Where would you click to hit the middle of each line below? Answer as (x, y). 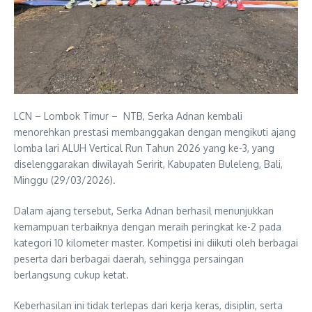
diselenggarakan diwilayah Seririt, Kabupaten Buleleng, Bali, (148, 164)
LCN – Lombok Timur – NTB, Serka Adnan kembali (128, 116)
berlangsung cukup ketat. (71, 274)
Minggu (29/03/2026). (65, 180)
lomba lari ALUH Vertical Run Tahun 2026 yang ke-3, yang (144, 148)
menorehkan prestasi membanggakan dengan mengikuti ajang (155, 132)
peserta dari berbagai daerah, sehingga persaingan (129, 258)
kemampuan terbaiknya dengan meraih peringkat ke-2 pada (148, 226)
